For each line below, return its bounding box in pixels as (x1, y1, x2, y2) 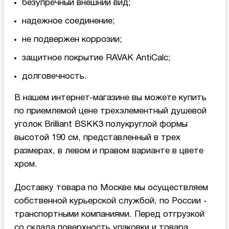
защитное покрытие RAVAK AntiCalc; (21, 54, 171, 62)
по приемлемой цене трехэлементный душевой (14, 107, 207, 115)
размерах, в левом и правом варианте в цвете (14, 147, 203, 155)
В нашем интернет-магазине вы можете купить (14, 94, 207, 102)
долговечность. (21, 72, 87, 80)
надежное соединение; (21, 17, 115, 25)
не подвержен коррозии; (21, 35, 122, 43)
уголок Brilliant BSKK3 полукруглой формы (14, 120, 188, 128)
